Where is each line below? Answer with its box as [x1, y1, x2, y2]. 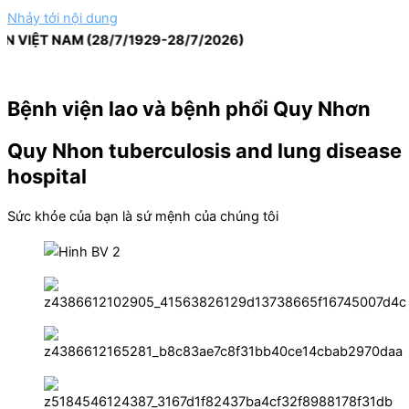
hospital [7, 164, 87, 189]
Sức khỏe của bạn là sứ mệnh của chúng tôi [7, 208, 278, 225]
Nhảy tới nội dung [7, 10, 118, 26]
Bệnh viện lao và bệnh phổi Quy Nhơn [7, 97, 371, 121]
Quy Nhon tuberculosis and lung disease [7, 139, 402, 163]
